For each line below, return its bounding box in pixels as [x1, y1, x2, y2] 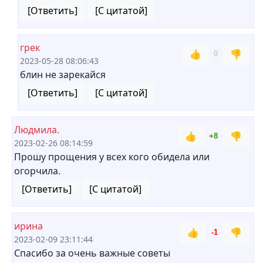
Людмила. [14, 123, 59, 136]
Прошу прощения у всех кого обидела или [14, 150, 210, 163]
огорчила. [14, 164, 60, 177]
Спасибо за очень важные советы [14, 247, 170, 259]
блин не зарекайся [20, 68, 106, 81]
